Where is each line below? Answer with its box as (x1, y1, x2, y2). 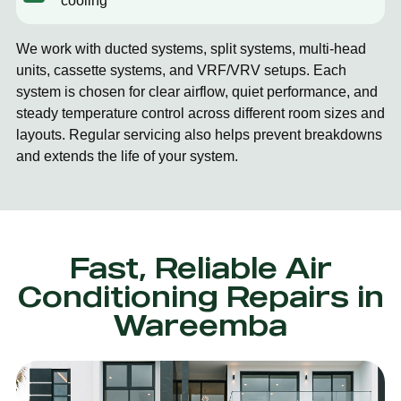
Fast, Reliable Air (69, 250, 332, 285)
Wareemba (114, 307, 287, 342)
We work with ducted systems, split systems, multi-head (16, 41, 366, 56)
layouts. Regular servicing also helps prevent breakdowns (16, 127, 382, 142)
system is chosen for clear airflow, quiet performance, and (16, 84, 378, 99)
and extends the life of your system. (16, 149, 238, 164)
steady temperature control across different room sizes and (16, 106, 385, 121)
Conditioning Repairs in (17, 278, 384, 313)
